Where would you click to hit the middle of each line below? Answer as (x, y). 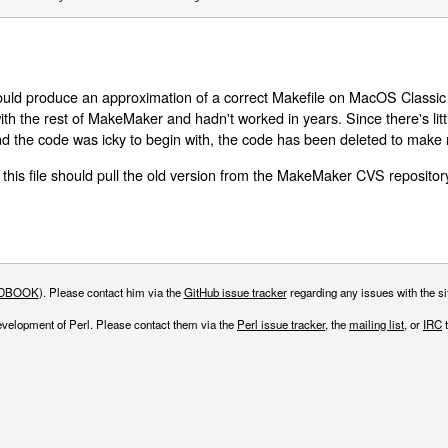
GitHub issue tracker (235, 291)
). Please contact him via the (111, 291)
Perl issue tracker (281, 324)
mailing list (376, 324)
